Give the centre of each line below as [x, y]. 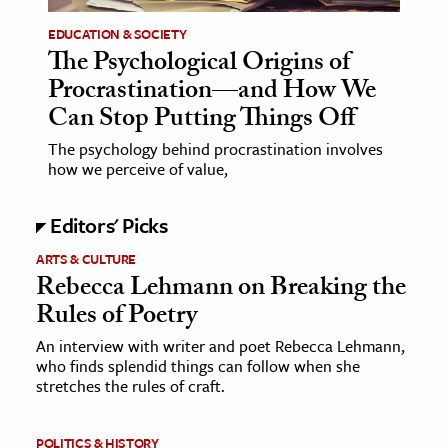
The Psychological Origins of [199, 64]
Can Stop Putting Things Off [201, 120]
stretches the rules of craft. [130, 385]
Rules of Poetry [116, 317]
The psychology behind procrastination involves [215, 148]
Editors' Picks [109, 224]
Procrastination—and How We [212, 92]
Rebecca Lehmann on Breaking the [221, 289]
